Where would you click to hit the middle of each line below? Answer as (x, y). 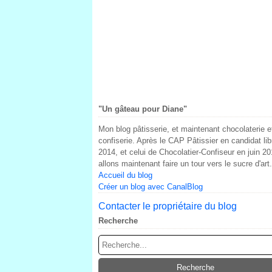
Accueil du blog (125, 175)
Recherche (118, 221)
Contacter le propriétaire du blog (168, 206)
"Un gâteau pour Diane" (143, 109)
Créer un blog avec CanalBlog (151, 187)
